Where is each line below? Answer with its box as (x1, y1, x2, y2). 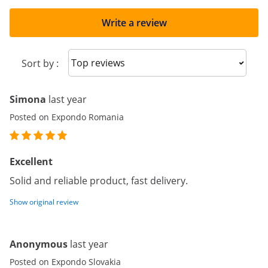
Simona (10, 93, 46, 106)
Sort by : (22, 57, 59, 70)
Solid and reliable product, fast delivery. (10, 174, 188, 187)
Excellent (10, 155, 53, 168)
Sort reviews (77, 55, 133, 69)
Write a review (101, 16, 167, 29)
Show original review (10, 197, 78, 207)
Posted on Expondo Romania (10, 111, 124, 123)
